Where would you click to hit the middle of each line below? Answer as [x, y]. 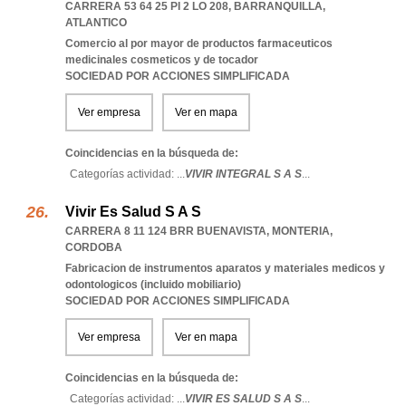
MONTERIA [301, 231]
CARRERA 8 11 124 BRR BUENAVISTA [166, 231]
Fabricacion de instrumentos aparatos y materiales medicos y [225, 268]
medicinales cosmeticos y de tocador [162, 60]
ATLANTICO [96, 23]
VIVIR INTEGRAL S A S [243, 174]
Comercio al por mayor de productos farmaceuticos [199, 43]
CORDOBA [94, 247]
